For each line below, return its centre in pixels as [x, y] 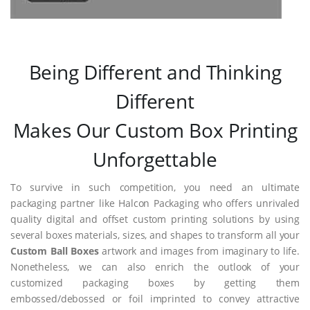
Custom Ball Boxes [55, 251]
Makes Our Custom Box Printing [155, 130]
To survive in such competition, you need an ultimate [155, 188]
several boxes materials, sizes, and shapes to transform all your [155, 235]
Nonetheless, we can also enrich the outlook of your [155, 267]
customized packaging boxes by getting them [155, 283]
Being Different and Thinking [155, 72]
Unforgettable [155, 159]
